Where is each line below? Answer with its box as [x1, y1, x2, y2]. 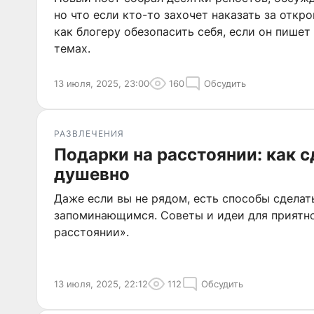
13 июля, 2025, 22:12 [54, 278, 148, 289]
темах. [54, 41, 90, 55]
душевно [54, 164, 130, 184]
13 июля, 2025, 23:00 [54, 78, 149, 89]
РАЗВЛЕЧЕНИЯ [54, 128, 124, 139]
